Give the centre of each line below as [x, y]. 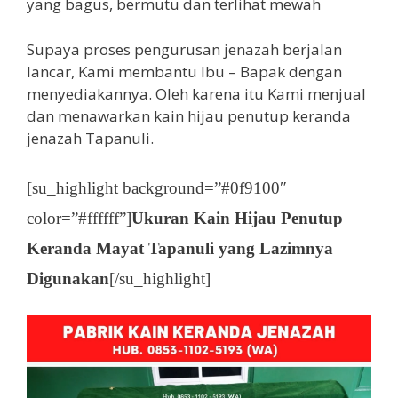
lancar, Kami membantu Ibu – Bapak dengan [184, 71]
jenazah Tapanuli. [90, 138]
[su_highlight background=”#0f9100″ [157, 188]
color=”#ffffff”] [79, 218]
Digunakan [68, 279]
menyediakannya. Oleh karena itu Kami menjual [196, 93]
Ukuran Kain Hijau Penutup [237, 218]
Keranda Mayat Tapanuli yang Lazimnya [180, 248]
